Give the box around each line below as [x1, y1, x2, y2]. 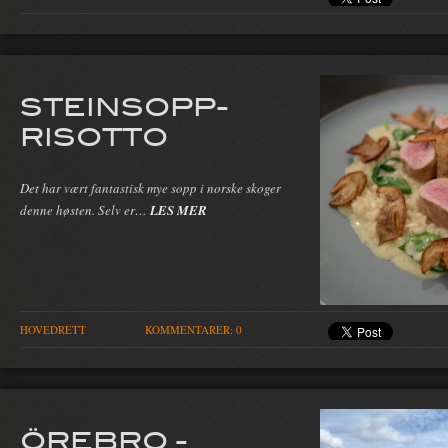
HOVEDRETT [20, 322, 86, 338]
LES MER [150, 200, 207, 219]
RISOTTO [20, 118, 168, 153]
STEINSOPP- [20, 88, 229, 123]
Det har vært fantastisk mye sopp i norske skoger [20, 178, 281, 197]
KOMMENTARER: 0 [145, 322, 242, 338]
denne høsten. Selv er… [20, 200, 150, 219]
